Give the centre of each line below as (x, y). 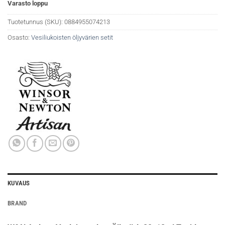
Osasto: (19, 38)
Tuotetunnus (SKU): (36, 22)
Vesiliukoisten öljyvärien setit (72, 38)
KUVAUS (19, 183)
